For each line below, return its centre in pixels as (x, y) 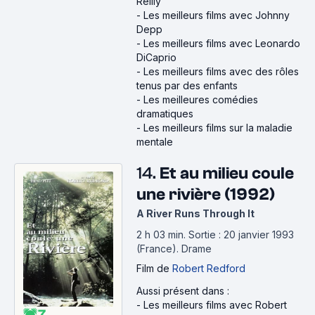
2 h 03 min (160, 234)
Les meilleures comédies (201, 99)
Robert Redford (209, 268)
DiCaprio (156, 57)
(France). (159, 249)
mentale (155, 142)
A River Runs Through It (195, 213)
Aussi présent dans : (183, 291)
